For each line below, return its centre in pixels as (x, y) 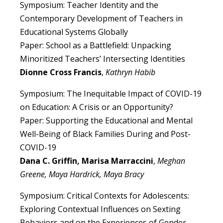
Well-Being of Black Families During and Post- (105, 134)
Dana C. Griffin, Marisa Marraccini (87, 161)
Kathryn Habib (130, 72)
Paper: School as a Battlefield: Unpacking (96, 46)
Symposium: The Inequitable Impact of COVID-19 (111, 94)
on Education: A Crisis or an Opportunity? (97, 107)
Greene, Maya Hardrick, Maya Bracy (82, 174)
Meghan (171, 161)
